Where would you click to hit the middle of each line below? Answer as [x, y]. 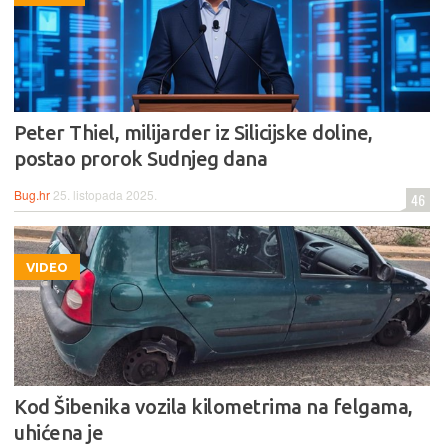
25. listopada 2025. [105, 194]
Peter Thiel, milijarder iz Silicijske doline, [193, 132]
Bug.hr [32, 194]
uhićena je [58, 432]
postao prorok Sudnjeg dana [140, 158]
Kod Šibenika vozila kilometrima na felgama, [213, 406]
